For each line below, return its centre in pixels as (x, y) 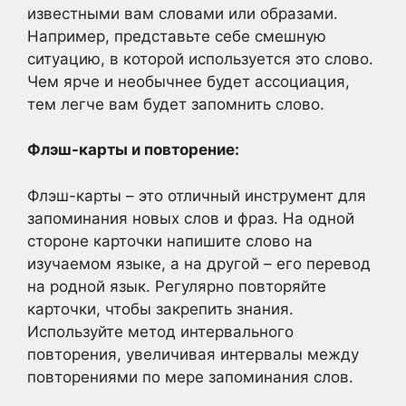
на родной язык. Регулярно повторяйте (177, 286)
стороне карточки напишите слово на (170, 241)
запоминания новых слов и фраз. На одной (191, 218)
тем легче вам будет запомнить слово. (176, 104)
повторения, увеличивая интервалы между (193, 354)
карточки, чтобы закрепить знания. (160, 309)
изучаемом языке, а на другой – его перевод (199, 263)
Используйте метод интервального (160, 331)
